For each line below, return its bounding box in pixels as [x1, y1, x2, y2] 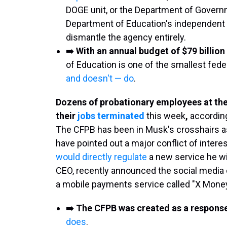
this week [144, 110, 185, 121]
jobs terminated [78, 110, 144, 121]
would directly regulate [56, 152, 147, 162]
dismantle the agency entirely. [66, 32, 186, 43]
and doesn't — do [66, 73, 134, 84]
